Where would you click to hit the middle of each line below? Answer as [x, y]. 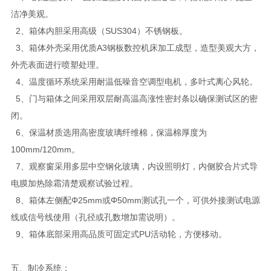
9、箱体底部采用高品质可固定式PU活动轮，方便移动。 [119, 234]
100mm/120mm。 [45, 149]
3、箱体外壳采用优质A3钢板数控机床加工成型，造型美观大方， [135, 47]
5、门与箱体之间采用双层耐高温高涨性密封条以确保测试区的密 [134, 98]
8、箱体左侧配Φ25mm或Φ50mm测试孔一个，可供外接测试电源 [135, 200]
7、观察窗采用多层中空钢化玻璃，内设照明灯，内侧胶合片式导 [134, 166]
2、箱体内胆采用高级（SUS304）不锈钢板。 [99, 31]
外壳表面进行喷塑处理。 [57, 64]
